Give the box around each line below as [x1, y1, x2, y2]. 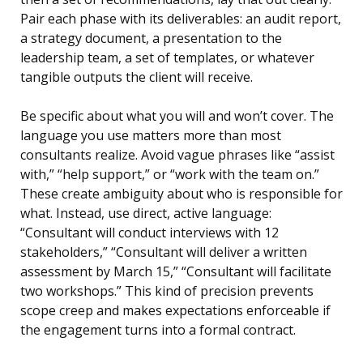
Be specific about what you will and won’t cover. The [20, 107, 334, 126]
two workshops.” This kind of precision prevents [20, 282, 314, 301]
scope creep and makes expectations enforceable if [20, 301, 331, 320]
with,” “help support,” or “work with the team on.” [20, 165, 319, 184]
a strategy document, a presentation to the [20, 29, 282, 48]
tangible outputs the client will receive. [20, 68, 253, 87]
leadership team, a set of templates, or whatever [20, 49, 314, 67]
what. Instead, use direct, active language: [20, 204, 271, 223]
